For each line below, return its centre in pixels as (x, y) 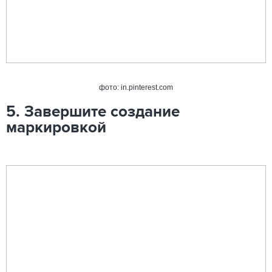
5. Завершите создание (93, 112)
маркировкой (56, 128)
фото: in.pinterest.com (136, 87)
